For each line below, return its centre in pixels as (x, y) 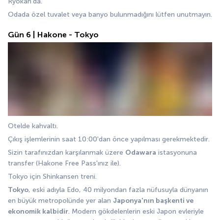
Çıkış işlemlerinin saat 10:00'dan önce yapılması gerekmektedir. (110, 139)
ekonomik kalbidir (38, 212)
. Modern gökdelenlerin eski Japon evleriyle (136, 212)
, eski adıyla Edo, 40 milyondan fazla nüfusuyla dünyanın (118, 190)
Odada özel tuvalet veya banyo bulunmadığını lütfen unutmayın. (110, 15)
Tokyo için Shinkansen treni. (52, 177)
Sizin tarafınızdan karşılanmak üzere (67, 153)
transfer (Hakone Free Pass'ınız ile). (65, 164)
